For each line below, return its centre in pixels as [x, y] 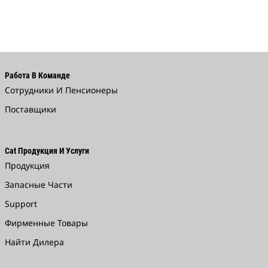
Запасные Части [38, 185]
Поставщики [30, 109]
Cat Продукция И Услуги [47, 151]
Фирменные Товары [46, 223]
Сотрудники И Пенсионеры [61, 90]
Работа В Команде [37, 75]
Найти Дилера [34, 242]
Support [21, 204]
